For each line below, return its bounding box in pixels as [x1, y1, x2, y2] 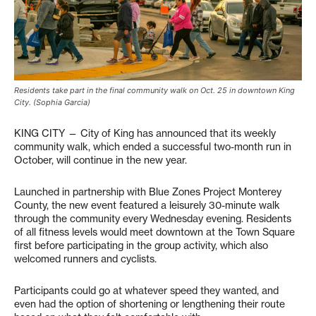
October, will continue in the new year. [14, 153, 187, 166]
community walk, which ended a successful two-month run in [14, 140, 291, 153]
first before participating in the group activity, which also [14, 238, 268, 252]
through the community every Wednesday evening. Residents [14, 212, 291, 225]
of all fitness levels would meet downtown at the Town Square [14, 225, 295, 238]
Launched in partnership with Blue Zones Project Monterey [14, 185, 281, 198]
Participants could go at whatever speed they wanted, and [14, 284, 279, 297]
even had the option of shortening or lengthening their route [14, 297, 285, 310]
